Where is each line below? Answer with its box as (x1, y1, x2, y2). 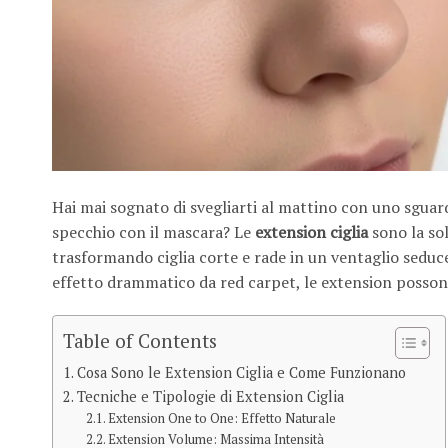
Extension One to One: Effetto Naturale (108, 410, 337, 428)
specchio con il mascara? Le (52, 220, 255, 243)
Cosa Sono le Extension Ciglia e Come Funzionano (76, 363, 406, 383)
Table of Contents (63, 327, 217, 353)
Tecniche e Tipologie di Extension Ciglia (76, 387, 344, 407)
